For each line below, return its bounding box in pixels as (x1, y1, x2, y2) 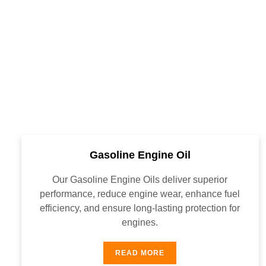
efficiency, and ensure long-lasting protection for (40, 203, 240, 213)
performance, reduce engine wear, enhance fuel (40, 189, 240, 199)
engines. (122, 217, 159, 227)
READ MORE (115, 249, 165, 257)
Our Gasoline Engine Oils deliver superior (52, 175, 228, 185)
